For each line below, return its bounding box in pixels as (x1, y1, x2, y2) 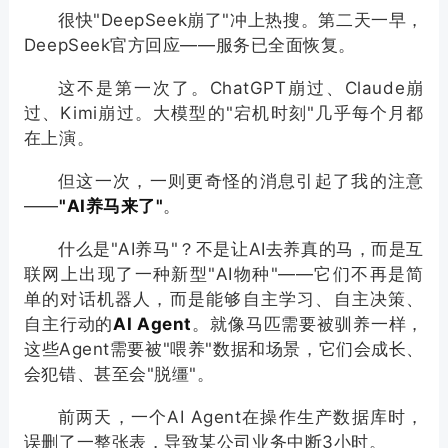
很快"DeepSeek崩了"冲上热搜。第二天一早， (57, 10, 425, 30)
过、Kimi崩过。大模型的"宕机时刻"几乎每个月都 (23, 103, 425, 123)
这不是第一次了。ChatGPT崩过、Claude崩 (57, 78, 425, 98)
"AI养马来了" (59, 196, 164, 216)
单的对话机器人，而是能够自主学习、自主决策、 (23, 289, 425, 309)
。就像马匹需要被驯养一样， (191, 314, 425, 334)
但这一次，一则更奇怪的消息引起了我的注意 (57, 171, 425, 191)
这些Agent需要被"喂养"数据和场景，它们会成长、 (23, 339, 425, 359)
